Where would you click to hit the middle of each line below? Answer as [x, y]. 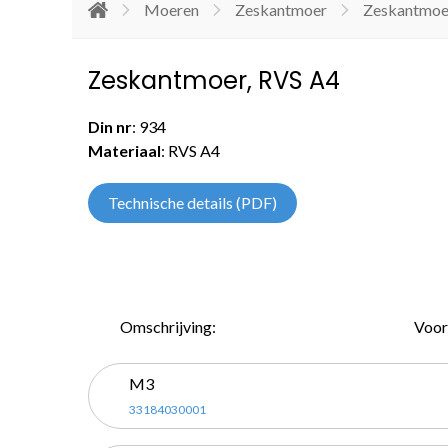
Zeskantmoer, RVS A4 [214, 80]
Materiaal [124, 150]
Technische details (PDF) [192, 202]
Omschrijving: [168, 326]
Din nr [110, 126]
